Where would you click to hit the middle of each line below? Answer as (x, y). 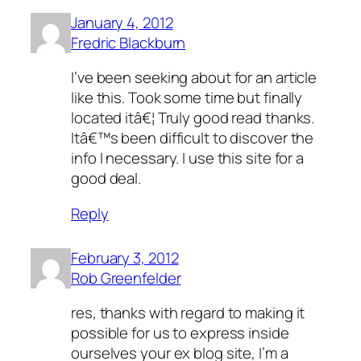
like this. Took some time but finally (187, 98)
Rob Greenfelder (126, 278)
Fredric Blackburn (129, 42)
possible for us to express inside (180, 333)
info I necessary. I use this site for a (188, 158)
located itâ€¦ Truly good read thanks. (193, 118)
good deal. (106, 178)
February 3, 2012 (125, 257)
